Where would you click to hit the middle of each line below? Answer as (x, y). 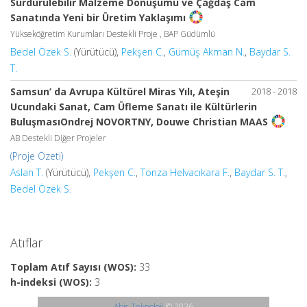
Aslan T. (27, 172)
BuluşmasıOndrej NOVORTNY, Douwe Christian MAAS (139, 122)
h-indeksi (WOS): (51, 282)
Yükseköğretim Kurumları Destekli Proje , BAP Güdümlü (113, 34)
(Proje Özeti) (37, 156)
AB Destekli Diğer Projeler (58, 138)
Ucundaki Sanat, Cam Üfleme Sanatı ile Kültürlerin (134, 107)
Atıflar (26, 243)
